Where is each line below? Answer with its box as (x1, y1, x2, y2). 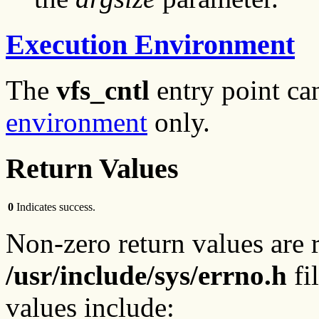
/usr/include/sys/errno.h (6, 259, 287, 291)
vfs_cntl (56, 75, 150, 106)
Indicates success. (16, 200, 95, 213)
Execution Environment (6, 28, 295, 61)
